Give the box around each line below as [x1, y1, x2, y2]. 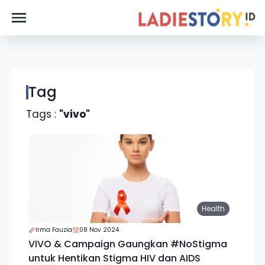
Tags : [26, 107, 59, 121]
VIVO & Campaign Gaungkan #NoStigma [28, 237, 227, 251]
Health [202, 203, 225, 214]
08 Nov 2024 [79, 225, 119, 234]
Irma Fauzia [35, 225, 72, 234]
